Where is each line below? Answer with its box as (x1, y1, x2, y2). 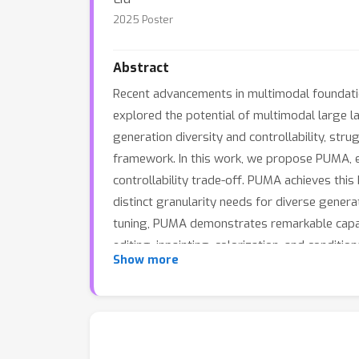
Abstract (113, 59, 169, 76)
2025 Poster (113, 13, 173, 26)
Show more (113, 252, 179, 268)
